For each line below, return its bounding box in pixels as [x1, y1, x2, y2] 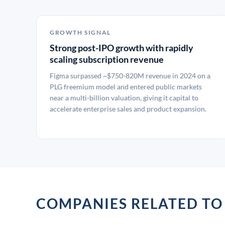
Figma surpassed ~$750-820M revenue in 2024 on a [50, 71, 210, 80]
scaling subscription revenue [50, 54, 164, 65]
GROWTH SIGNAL [50, 29, 111, 36]
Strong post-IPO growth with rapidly [50, 42, 193, 53]
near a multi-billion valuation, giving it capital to [50, 93, 198, 102]
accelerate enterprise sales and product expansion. [50, 104, 206, 113]
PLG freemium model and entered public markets [50, 82, 202, 91]
